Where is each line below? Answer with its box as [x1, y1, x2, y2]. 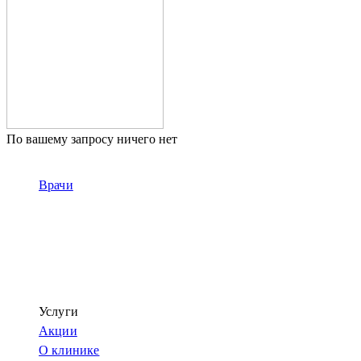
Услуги [39, 305, 78, 318]
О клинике [39, 343, 100, 357]
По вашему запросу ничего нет [6, 132, 177, 146]
